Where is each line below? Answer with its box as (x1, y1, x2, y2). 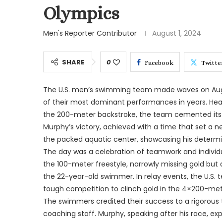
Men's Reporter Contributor (43, 28, 137, 38)
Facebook (145, 58, 173, 66)
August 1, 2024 (152, 28, 201, 38)
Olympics (43, 2, 119, 23)
